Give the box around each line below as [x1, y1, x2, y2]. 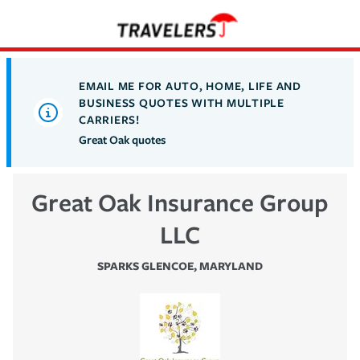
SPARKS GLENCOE [97, 257, 194, 273]
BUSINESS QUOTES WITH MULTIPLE [79, 94, 284, 110]
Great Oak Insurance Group [31, 185, 329, 219]
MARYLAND [199, 257, 263, 273]
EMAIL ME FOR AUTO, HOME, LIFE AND [79, 77, 301, 93]
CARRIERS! [79, 111, 140, 127]
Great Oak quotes [79, 131, 166, 147]
